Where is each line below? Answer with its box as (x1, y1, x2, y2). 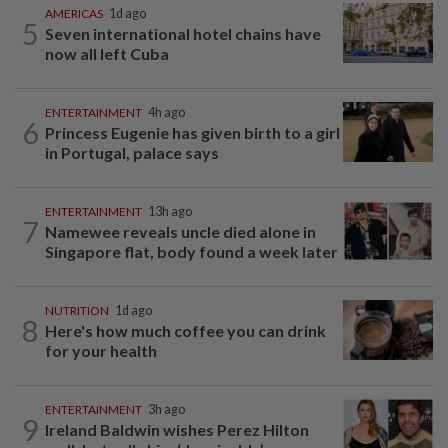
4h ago (148, 105, 185, 121)
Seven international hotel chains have (45, 24, 321, 44)
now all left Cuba (45, 44, 169, 64)
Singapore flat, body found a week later (45, 242, 338, 262)
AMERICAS (45, 6, 103, 22)
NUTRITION (45, 303, 109, 319)
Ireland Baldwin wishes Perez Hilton (45, 420, 309, 440)
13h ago (148, 204, 192, 220)
